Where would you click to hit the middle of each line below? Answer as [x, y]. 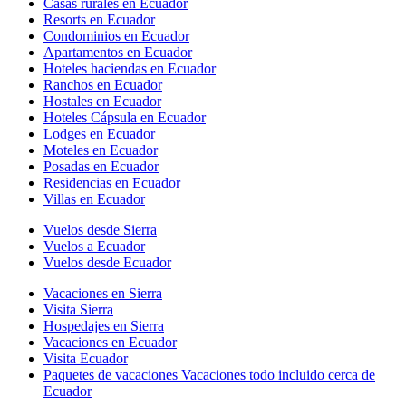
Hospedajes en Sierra [104, 325]
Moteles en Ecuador [101, 150]
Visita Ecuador [86, 358]
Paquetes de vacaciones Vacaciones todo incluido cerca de [209, 374]
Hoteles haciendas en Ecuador [130, 68]
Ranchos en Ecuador [103, 84]
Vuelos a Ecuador [94, 246]
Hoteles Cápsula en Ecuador [125, 117]
